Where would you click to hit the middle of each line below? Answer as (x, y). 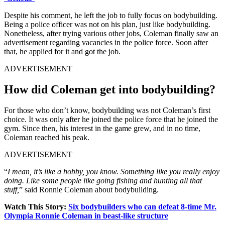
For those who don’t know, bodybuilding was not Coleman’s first (107, 110)
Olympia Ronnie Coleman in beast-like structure (86, 216)
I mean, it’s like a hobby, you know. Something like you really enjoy (114, 172)
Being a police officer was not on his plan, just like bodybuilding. (107, 24)
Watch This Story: (36, 207)
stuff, (12, 190)
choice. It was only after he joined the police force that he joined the (111, 120)
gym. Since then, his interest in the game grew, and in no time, (102, 129)
